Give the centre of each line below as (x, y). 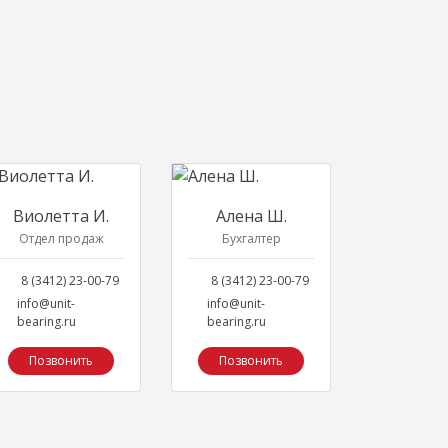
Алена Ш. (251, 216)
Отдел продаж (61, 238)
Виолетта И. (61, 216)
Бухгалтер (251, 238)
